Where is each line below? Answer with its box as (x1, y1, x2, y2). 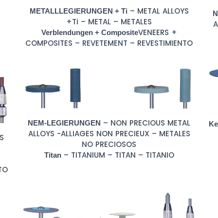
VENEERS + (138, 27, 177, 38)
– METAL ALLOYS (127, 6, 189, 17)
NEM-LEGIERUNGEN (28, 118, 101, 127)
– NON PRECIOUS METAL (101, 117, 190, 128)
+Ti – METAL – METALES (66, 17, 152, 27)
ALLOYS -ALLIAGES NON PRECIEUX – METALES (28, 128, 190, 139)
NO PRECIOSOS (82, 139, 136, 149)
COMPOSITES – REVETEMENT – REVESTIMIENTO (25, 38, 193, 49)
